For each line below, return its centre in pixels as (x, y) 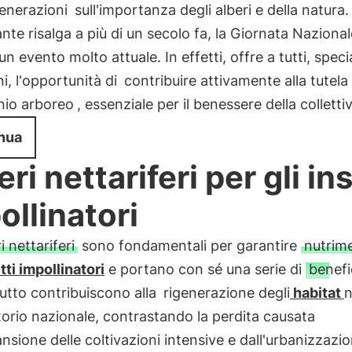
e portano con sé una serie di (205, 269)
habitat (317, 293)
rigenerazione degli (226, 293)
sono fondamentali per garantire (189, 246)
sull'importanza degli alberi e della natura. (209, 10)
